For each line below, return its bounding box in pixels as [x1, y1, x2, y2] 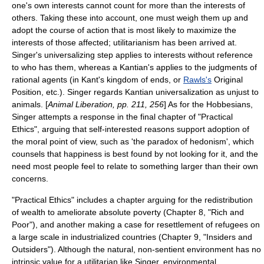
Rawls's [183, 74, 212, 84]
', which [226, 136, 254, 146]
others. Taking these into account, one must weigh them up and [12, 12, 248, 22]
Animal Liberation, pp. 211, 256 [48, 99, 164, 109]
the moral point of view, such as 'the [12, 136, 147, 146]
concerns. [12, 173, 48, 183]
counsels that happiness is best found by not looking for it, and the [12, 148, 258, 159]
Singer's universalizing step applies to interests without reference [12, 49, 253, 60]
